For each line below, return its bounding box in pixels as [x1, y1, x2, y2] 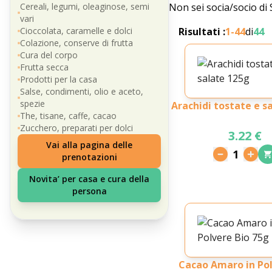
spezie [19, 98, 45, 109]
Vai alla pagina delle [46, 139, 133, 151]
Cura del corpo [20, 49, 78, 61]
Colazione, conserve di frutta [20, 37, 133, 49]
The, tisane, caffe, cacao [20, 110, 117, 121]
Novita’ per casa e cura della [29, 173, 150, 185]
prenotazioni [61, 151, 117, 163]
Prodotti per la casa [20, 73, 97, 85]
